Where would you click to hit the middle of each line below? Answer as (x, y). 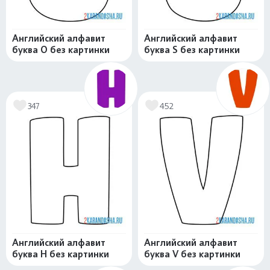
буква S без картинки (192, 50)
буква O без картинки (61, 50)
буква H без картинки (61, 254)
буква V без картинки (192, 254)
